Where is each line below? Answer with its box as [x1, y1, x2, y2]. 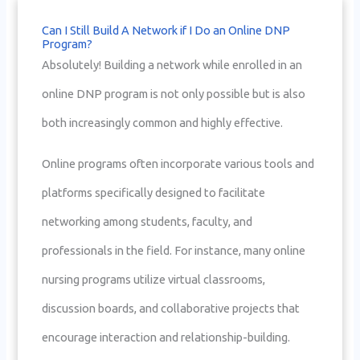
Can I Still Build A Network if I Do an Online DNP [42, 23, 291, 38]
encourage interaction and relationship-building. [42, 329, 291, 344]
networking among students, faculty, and [42, 214, 253, 228]
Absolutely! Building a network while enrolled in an [42, 58, 303, 72]
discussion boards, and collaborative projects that [42, 301, 301, 315]
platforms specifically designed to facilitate [42, 185, 266, 199]
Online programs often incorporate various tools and [42, 156, 315, 170]
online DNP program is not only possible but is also [42, 87, 306, 101]
